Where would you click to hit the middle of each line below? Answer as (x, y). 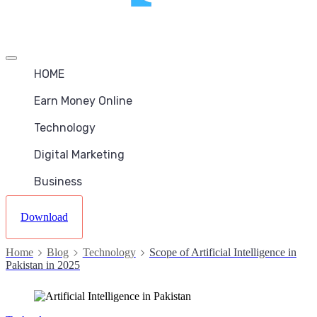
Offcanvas (28, 53)
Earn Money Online (83, 101)
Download (44, 217)
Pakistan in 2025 (43, 265)
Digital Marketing (79, 155)
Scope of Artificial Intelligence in (223, 252)
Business (58, 181)
